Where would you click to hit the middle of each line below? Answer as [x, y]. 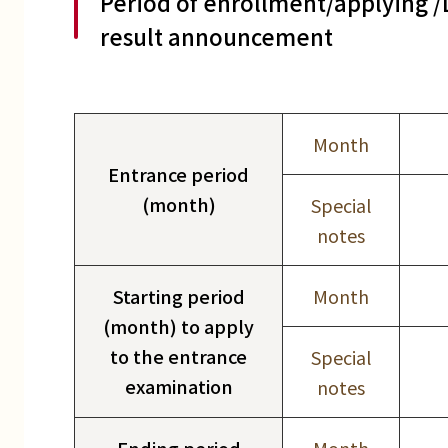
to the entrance [178, 356]
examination [178, 386]
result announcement [216, 36]
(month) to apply [178, 326]
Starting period [178, 296]
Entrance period [178, 174]
